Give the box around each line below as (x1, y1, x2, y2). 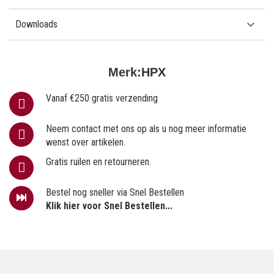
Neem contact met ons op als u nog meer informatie (46, 122, 246, 135)
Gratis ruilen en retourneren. (46, 155, 151, 168)
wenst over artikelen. (46, 136, 125, 148)
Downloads (15, 18, 57, 30)
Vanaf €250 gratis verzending (46, 92, 158, 104)
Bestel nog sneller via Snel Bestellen (46, 186, 184, 198)
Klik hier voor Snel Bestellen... (46, 199, 172, 212)
